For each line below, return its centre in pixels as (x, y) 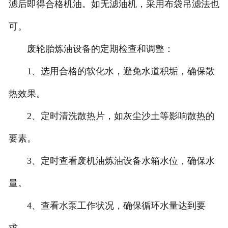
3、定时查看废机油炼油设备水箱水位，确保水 (111, 161)
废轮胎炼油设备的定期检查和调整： (91, 49)
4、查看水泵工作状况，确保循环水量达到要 (107, 206)
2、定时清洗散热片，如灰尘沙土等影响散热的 (111, 116)
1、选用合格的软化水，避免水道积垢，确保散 (111, 72)
